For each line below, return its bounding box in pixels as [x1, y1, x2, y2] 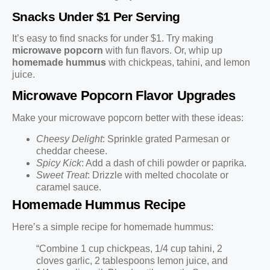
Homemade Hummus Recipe [12, 196, 186, 212]
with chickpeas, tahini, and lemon [106, 57, 250, 67]
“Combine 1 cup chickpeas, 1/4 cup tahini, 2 [36, 243, 222, 254]
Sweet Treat [36, 169, 87, 180]
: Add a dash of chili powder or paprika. [81, 157, 246, 168]
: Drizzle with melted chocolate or [87, 169, 228, 180]
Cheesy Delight [36, 133, 102, 144]
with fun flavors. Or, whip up [103, 45, 222, 55]
